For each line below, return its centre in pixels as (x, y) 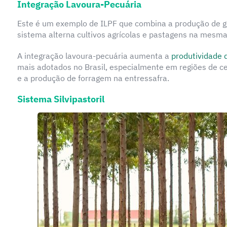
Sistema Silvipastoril (61, 99)
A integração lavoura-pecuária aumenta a (94, 56)
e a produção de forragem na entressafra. (93, 78)
